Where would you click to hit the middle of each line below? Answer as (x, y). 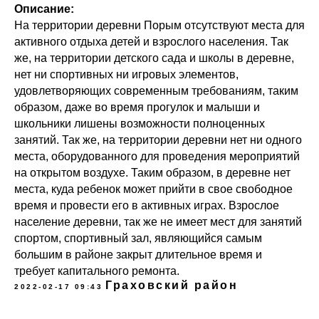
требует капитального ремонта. (97, 271)
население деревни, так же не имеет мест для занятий (158, 221)
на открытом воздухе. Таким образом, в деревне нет (152, 172)
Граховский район (172, 285)
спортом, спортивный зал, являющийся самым (138, 238)
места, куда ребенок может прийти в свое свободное (153, 189)
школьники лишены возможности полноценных (140, 123)
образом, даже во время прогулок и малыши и (137, 107)
